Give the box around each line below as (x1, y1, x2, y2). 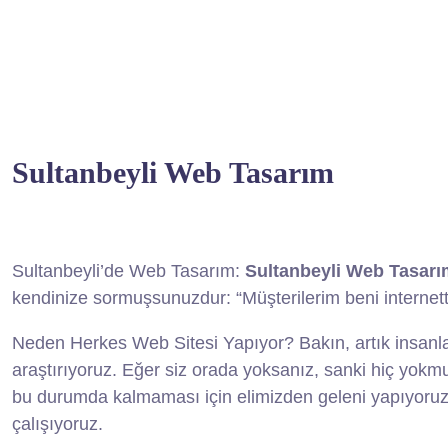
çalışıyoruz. (12, 413, 103, 434)
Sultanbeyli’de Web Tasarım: (12, 260, 245, 281)
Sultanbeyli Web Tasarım (12, 155, 334, 189)
